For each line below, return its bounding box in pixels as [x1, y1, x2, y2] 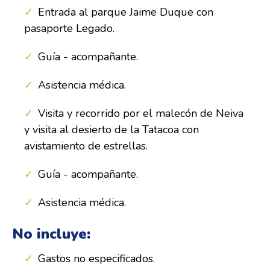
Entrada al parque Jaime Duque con [38, 5, 213, 19]
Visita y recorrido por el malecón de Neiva [38, 106, 243, 121]
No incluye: [12, 224, 90, 243]
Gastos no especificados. [38, 251, 155, 266]
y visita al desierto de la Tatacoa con [24, 122, 199, 137]
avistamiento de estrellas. [24, 139, 148, 153]
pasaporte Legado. [24, 21, 115, 36]
